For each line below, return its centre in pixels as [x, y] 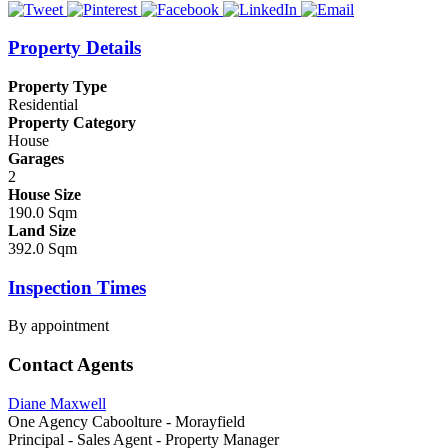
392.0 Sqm [42, 249]
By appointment [58, 326]
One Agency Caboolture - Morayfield [126, 421]
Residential [43, 105]
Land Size [42, 231]
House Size [44, 195]
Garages [36, 159]
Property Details [74, 48]
